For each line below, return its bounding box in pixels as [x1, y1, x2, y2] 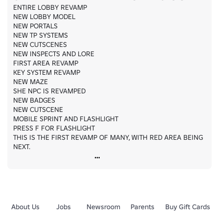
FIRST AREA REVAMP [13, 59, 78, 67]
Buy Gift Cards [165, 202, 210, 211]
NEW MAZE [13, 77, 48, 86]
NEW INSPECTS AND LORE [13, 49, 94, 58]
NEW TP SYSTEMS [13, 31, 68, 40]
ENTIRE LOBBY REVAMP [13, 3, 87, 12]
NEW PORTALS [13, 22, 58, 30]
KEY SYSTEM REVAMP [13, 68, 80, 77]
